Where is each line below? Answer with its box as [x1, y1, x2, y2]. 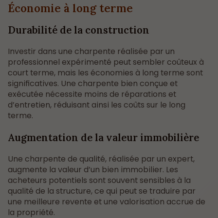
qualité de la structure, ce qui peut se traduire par [8, 185, 196, 197]
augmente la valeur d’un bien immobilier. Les [8, 164, 178, 176]
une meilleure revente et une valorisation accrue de [8, 196, 205, 208]
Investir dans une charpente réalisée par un [8, 46, 175, 57]
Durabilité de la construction [8, 23, 149, 36]
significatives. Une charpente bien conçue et [8, 78, 178, 90]
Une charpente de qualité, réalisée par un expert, [8, 153, 195, 165]
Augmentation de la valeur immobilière [8, 130, 199, 144]
